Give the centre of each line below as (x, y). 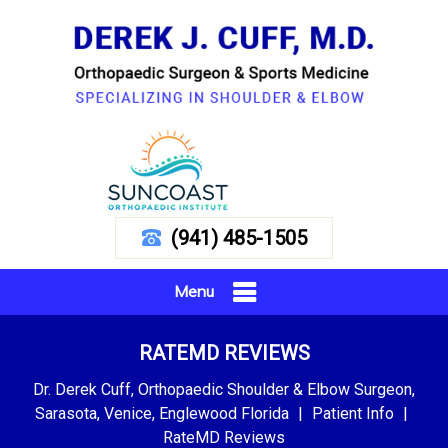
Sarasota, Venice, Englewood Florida (162, 413)
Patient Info (353, 413)
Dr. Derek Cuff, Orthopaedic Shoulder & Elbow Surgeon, (224, 389)
